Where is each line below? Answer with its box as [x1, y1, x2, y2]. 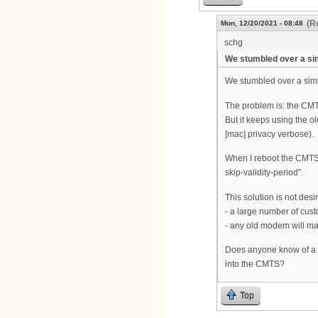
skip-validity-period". [225, 168, 303, 178]
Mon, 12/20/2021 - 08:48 [221, 18, 303, 27]
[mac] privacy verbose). [225, 128, 314, 139]
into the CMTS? [225, 259, 285, 270]
